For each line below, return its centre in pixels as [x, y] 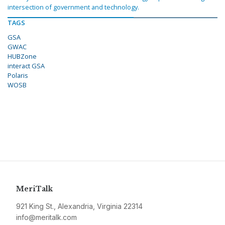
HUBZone [22, 57]
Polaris [18, 76]
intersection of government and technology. [73, 7]
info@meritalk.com [46, 217]
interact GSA [26, 66]
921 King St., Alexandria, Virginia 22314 [79, 206]
